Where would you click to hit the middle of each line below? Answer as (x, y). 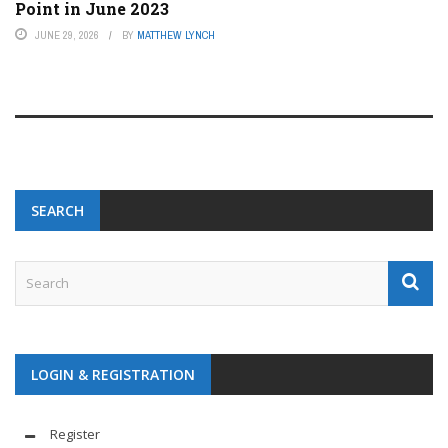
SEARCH (57, 210)
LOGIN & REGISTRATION (113, 374)
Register (75, 433)
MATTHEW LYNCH (176, 34)
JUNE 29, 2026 (67, 34)
